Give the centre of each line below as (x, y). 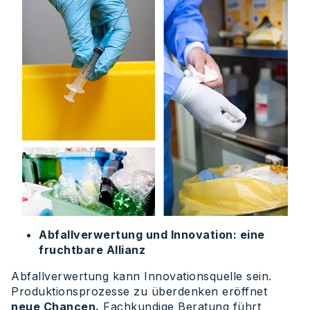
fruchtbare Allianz (92, 250)
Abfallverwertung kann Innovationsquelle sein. (142, 276)
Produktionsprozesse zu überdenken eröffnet (139, 292)
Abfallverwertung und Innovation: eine (152, 235)
